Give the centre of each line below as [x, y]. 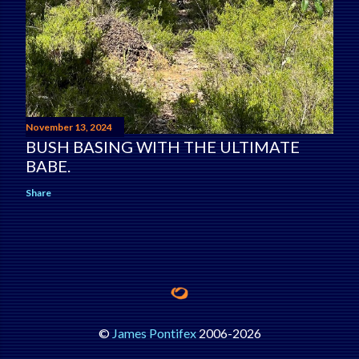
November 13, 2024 [69, 127]
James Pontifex [154, 333]
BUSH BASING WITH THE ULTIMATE [163, 147]
